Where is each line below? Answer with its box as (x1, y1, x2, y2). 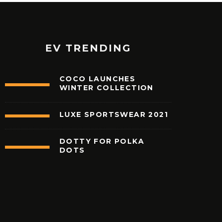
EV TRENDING (45, 42, 131, 55)
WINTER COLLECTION (59, 83, 154, 93)
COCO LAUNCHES (59, 74, 136, 84)
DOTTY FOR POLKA (59, 137, 144, 146)
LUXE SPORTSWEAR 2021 (59, 110, 168, 119)
